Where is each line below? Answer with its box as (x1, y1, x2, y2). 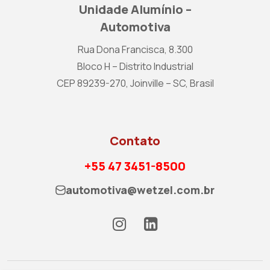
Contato (110, 133, 160, 149)
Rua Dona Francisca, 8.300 (77, 43, 193, 56)
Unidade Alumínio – (78, 1, 192, 17)
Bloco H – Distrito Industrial (77, 60, 193, 73)
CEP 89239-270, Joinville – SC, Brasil (56, 77, 214, 90)
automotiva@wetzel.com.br (66, 183, 215, 197)
